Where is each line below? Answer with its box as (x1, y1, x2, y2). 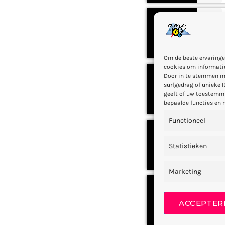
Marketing (169, 167, 202, 176)
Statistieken (169, 142, 207, 150)
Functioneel (169, 116, 206, 125)
